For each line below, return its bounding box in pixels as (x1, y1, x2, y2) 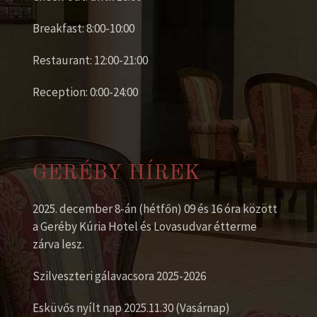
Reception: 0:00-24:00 (33, 84, 138, 100)
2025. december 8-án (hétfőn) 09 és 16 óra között (33, 201, 277, 217)
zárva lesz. (33, 236, 84, 252)
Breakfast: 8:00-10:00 (33, 21, 134, 36)
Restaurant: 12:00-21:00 (33, 52, 148, 68)
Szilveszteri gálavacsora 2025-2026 (33, 268, 206, 284)
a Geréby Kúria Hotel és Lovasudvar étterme (33, 219, 257, 234)
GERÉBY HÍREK (33, 163, 200, 184)
